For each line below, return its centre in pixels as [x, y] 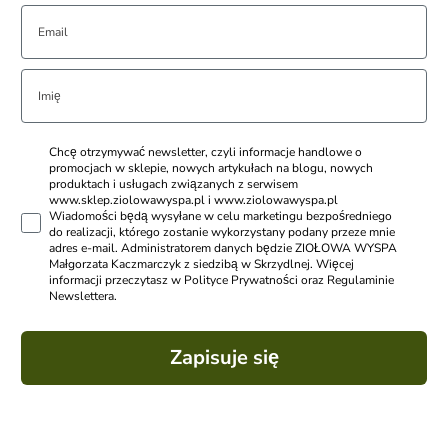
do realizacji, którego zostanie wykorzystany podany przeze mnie [222, 232]
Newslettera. [83, 296]
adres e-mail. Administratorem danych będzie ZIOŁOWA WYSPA [223, 248]
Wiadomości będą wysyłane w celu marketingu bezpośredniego [220, 216]
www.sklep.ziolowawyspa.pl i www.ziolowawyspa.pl [193, 200]
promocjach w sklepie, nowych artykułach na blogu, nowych [211, 168]
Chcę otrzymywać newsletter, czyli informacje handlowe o [205, 152]
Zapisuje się [224, 358]
